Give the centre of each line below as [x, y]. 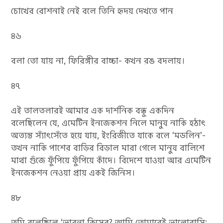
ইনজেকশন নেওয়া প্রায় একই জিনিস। [73, 173]
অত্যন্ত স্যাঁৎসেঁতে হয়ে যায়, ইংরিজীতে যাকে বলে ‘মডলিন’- [109, 135]
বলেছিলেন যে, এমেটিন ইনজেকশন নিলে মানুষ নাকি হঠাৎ [109, 123]
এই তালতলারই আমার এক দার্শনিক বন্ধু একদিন [93, 111]
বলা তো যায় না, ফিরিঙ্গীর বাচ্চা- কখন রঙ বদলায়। [98, 61]
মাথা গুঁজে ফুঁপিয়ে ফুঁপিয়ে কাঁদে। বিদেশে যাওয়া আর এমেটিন [111, 160]
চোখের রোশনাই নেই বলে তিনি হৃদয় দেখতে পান [92, 11]
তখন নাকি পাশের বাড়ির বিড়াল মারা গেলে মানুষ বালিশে [108, 148]
